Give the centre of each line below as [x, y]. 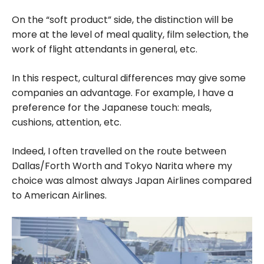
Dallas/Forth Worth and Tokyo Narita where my [122, 166]
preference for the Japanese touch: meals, [112, 107]
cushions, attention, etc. [67, 122]
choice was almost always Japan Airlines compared [132, 180]
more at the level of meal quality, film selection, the [130, 34]
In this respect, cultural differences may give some [129, 78]
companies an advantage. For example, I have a [123, 93]
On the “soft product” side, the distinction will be [123, 19]
